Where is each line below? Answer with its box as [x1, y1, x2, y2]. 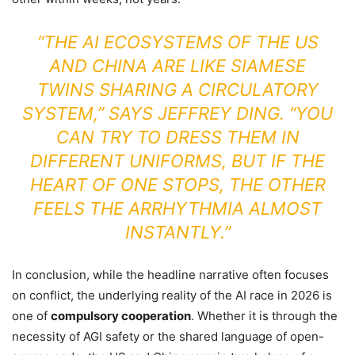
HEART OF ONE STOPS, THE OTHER [29, 174, 326, 195]
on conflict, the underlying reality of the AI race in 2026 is [12, 288, 332, 303]
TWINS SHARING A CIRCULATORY [36, 79, 319, 100]
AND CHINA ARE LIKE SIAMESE [49, 55, 306, 76]
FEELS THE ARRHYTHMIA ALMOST [33, 198, 322, 219]
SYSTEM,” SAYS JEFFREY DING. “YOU [22, 103, 333, 124]
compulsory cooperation [51, 308, 191, 323]
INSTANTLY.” [124, 222, 231, 242]
